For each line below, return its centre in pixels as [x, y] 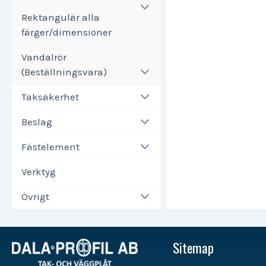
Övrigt [35, 196]
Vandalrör [44, 57]
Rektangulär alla [61, 17]
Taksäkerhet [50, 96]
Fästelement [50, 146]
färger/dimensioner [66, 32]
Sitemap [193, 247]
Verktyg [39, 171]
